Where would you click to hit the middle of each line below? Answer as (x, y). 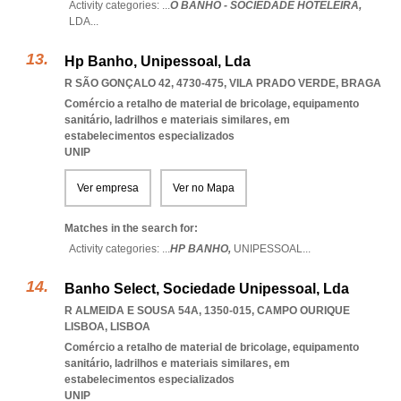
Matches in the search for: (131, 228)
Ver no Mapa (204, 188)
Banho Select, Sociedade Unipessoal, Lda (207, 289)
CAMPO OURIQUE (303, 311)
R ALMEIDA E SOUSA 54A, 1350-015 (158, 311)
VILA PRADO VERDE (282, 83)
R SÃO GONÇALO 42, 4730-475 (144, 83)
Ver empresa (108, 188)
